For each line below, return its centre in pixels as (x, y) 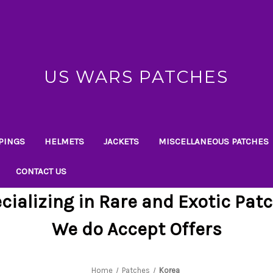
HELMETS (64, 141)
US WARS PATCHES (136, 77)
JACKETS (121, 141)
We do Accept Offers (136, 229)
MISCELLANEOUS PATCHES (214, 141)
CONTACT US (41, 171)
